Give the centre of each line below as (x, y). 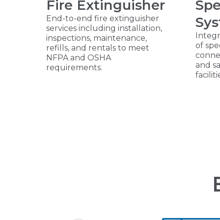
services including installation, (104, 28)
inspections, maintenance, (96, 38)
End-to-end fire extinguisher (103, 19)
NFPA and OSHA (79, 58)
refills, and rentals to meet (98, 48)
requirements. (74, 68)
